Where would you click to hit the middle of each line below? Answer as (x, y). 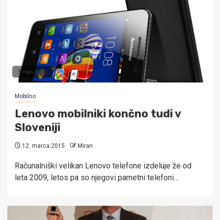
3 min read (32, 72)
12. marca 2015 (43, 146)
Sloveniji (38, 128)
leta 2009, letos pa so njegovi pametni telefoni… (97, 178)
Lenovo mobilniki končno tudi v (98, 114)
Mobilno (25, 96)
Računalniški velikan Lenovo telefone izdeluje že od (103, 166)
